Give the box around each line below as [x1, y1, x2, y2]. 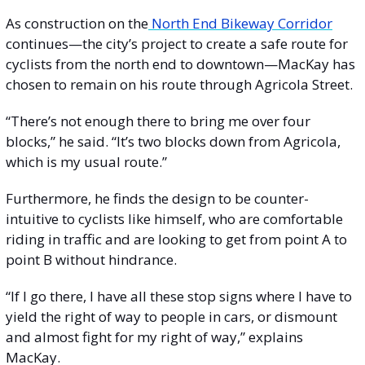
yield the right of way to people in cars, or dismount [6, 306, 337, 326]
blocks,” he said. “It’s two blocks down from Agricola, [6, 131, 341, 151]
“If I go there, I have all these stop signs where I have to [6, 286, 352, 306]
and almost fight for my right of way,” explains [6, 327, 303, 346]
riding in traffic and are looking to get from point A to [6, 229, 347, 248]
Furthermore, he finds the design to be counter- [6, 188, 309, 208]
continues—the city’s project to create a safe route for [6, 33, 348, 53]
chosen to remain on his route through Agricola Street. [6, 74, 353, 94]
